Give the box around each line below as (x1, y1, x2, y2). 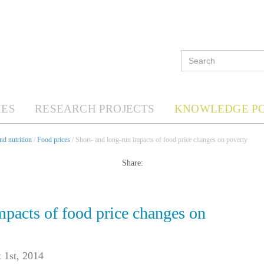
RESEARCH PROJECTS (35, 103, 155, 115)
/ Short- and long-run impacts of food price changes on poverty (70, 135, 247, 144)
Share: (121, 159, 143, 168)
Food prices (37, 135, 70, 144)
